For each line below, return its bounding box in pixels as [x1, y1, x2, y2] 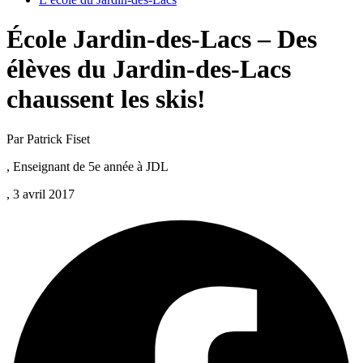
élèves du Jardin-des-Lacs [6, 54, 291, 84]
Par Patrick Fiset [6, 131, 90, 146]
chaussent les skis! [6, 84, 206, 114]
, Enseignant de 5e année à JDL [6, 159, 169, 173]
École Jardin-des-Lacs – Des [6, 24, 317, 54]
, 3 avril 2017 [6, 186, 75, 201]
